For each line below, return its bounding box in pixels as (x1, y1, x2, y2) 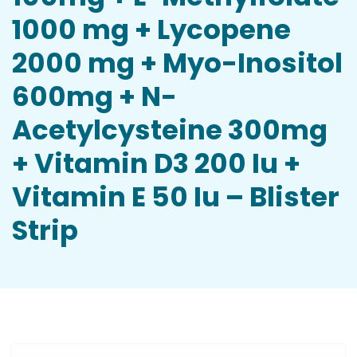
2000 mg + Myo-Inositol (12, 44, 343, 82)
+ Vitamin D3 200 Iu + (12, 144, 300, 182)
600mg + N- (12, 77, 177, 116)
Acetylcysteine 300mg (12, 111, 328, 149)
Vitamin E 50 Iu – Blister (12, 178, 339, 216)
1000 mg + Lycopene (12, 10, 291, 49)
